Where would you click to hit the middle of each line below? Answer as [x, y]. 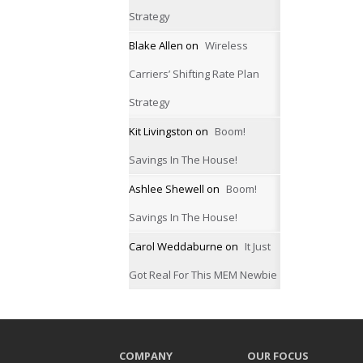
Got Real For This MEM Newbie [203, 275]
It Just [258, 246]
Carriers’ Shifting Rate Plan [194, 74]
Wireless [226, 45]
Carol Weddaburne [176, 246]
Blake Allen [156, 45]
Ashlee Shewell [167, 189]
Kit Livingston [161, 131]
